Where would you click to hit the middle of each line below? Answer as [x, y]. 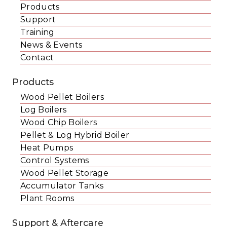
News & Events [51, 45]
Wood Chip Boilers [59, 122]
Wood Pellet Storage [65, 173]
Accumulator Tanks [62, 185]
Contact [37, 57]
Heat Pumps [47, 147]
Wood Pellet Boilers [62, 97]
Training [37, 32]
